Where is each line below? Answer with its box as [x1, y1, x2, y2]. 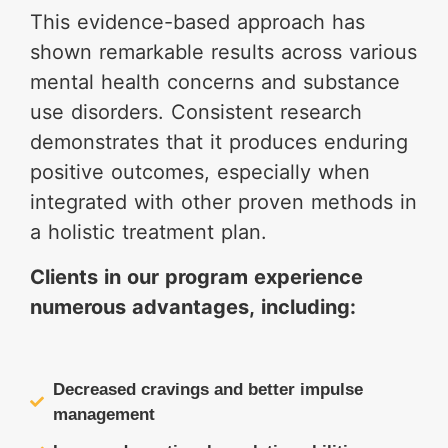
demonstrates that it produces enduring [30, 130, 408, 154]
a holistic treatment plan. [30, 220, 267, 244]
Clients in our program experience [30, 265, 363, 289]
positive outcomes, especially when [30, 160, 370, 184]
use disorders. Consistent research [30, 100, 362, 124]
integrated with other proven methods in [30, 190, 417, 214]
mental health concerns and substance [30, 70, 400, 94]
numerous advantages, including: [30, 295, 356, 319]
